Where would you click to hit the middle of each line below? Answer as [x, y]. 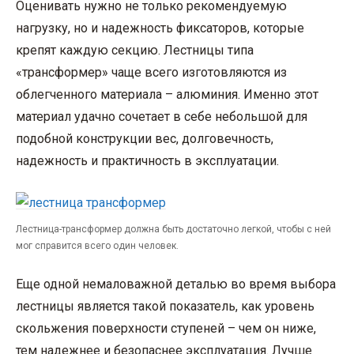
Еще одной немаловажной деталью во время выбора [176, 284]
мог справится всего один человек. [97, 246]
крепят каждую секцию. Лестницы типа [135, 50]
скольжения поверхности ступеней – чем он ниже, [166, 329]
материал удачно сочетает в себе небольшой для [162, 117]
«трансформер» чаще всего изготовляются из [151, 72]
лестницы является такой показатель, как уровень [165, 307]
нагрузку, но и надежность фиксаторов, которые [160, 28]
